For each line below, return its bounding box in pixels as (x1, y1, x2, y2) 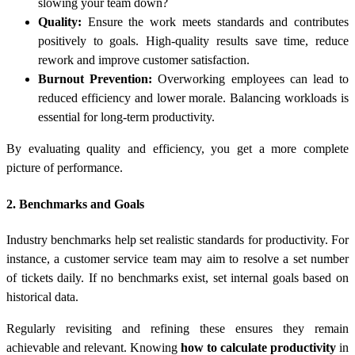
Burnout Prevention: (38, 72, 153, 86)
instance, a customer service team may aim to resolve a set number (6, 251, 349, 265)
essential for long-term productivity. (38, 110, 215, 124)
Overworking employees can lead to (152, 72, 349, 86)
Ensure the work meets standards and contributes (82, 15, 349, 29)
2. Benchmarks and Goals (6, 197, 144, 211)
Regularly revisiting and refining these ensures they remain (6, 321, 349, 335)
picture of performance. (6, 161, 123, 175)
